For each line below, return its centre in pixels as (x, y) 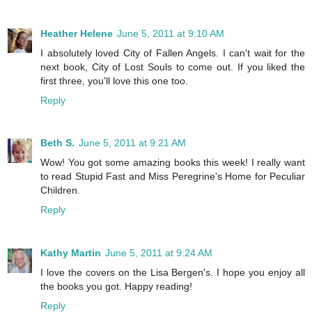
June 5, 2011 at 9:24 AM (159, 253)
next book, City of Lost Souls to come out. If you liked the (173, 67)
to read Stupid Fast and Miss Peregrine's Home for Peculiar (173, 177)
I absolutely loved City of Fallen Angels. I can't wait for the (173, 53)
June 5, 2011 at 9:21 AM (132, 143)
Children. (60, 190)
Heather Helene (77, 33)
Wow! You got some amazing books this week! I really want (173, 163)
